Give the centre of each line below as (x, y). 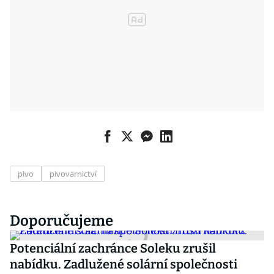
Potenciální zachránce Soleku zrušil (113, 248)
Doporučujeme (61, 221)
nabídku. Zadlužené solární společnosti (124, 264)
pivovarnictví (73, 174)
